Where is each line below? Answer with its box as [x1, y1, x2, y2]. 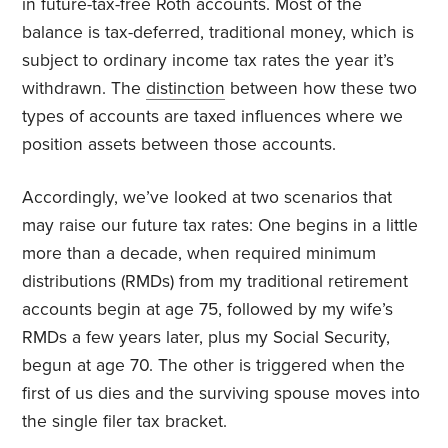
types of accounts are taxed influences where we [22, 106, 404, 128]
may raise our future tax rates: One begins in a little [22, 215, 419, 237]
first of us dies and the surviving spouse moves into [22, 383, 421, 405]
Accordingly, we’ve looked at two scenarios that [22, 187, 393, 209]
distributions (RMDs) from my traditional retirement [22, 271, 409, 293]
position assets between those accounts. [22, 134, 337, 156]
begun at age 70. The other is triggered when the [22, 355, 406, 377]
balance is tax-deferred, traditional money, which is [22, 22, 415, 44]
